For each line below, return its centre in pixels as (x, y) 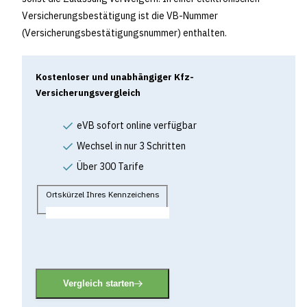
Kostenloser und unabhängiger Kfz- (115, 77)
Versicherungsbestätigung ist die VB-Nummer (120, 16)
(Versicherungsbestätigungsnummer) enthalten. (124, 33)
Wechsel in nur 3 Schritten (131, 146)
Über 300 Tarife (110, 167)
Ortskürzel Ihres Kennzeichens (102, 194)
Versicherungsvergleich (88, 93)
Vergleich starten (98, 284)
